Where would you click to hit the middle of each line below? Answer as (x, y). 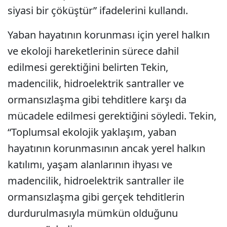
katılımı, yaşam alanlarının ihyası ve (90, 165)
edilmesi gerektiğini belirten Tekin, (88, 67)
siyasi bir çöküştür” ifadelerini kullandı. (98, 11)
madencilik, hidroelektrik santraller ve (96, 84)
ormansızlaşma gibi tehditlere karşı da (97, 100)
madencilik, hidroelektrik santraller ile (96, 181)
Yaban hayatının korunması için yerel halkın (109, 35)
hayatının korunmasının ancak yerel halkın (106, 148)
